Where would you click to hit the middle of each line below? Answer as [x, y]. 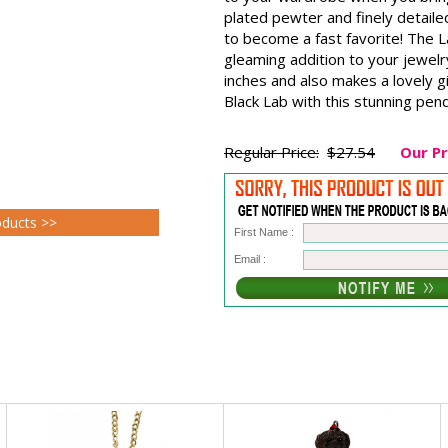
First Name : [264, 232]
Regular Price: [271, 152]
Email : [250, 259]
